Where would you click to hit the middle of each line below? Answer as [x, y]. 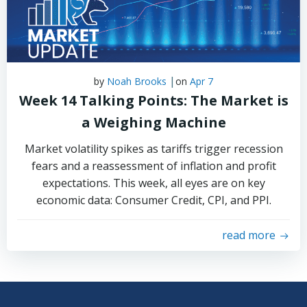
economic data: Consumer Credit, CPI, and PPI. [153, 200]
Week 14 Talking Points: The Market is [153, 100]
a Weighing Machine [153, 122]
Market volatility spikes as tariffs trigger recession [153, 149]
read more [249, 235]
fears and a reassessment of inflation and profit [153, 166]
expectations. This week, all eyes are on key [153, 183]
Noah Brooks [137, 81]
